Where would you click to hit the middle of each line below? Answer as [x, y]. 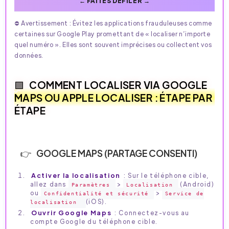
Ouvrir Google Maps [72, 213]
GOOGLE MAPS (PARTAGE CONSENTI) [117, 153]
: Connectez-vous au [151, 213]
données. [29, 55]
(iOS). [96, 202]
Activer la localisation [76, 176]
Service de [184, 194]
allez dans [49, 184]
